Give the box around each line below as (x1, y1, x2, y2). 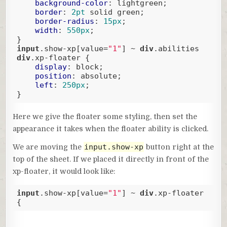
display (34, 62, 67, 72)
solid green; (85, 8, 144, 17)
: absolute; (71, 71, 122, 81)
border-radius (34, 17, 94, 26)
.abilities (153, 44, 199, 54)
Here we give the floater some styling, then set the (13, 112, 198, 121)
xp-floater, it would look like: (13, 167, 116, 175)
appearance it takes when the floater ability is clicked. (13, 124, 209, 133)
